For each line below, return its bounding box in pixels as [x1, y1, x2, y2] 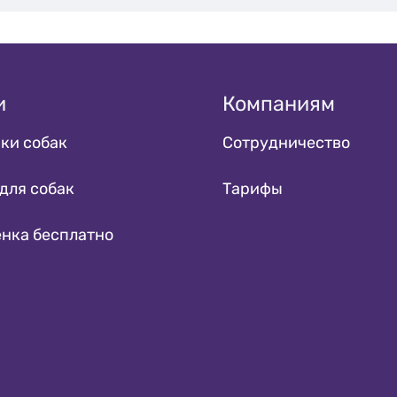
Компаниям [222, 91, 335, 116]
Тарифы [222, 179, 283, 198]
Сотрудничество [222, 133, 350, 152]
